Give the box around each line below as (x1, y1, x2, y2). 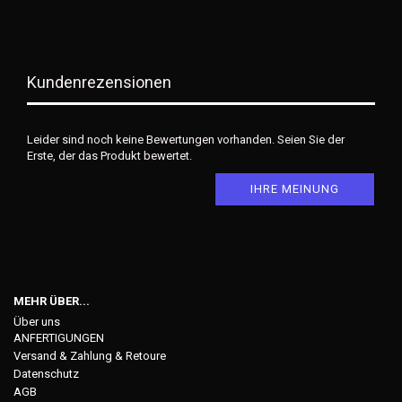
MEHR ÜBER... (13, 293, 90, 308)
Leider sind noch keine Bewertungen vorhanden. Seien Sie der (27, 132, 345, 146)
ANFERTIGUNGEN (13, 330, 104, 345)
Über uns (13, 314, 60, 328)
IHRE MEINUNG (250, 181, 339, 196)
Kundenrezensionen (27, 72, 171, 92)
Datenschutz (13, 366, 79, 380)
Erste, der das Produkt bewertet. (27, 148, 192, 162)
